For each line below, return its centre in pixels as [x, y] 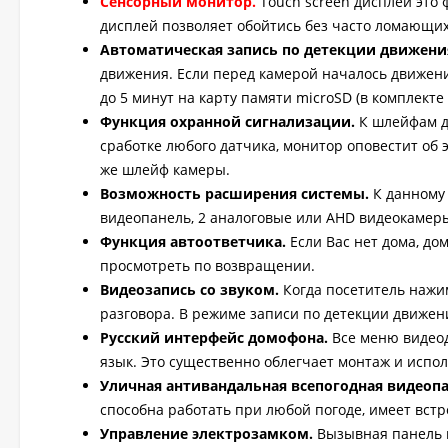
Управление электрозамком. [206, 433]
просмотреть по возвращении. [207, 265]
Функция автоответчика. [193, 241]
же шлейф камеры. [165, 169]
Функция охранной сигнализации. [227, 121]
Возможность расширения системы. [234, 193]
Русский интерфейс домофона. [214, 337]
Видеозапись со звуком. [189, 289]
